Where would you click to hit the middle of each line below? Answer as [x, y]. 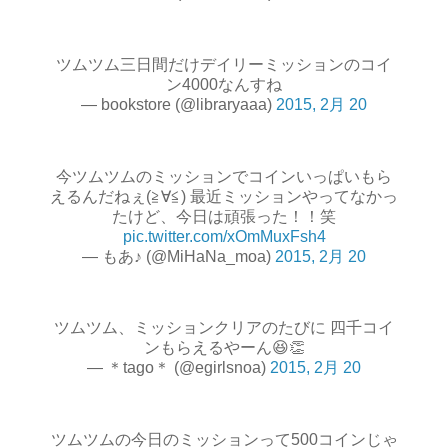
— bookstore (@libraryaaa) [178, 105]
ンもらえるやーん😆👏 [224, 348]
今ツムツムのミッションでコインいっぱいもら [224, 176]
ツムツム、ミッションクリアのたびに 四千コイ [224, 328]
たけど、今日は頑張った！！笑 [224, 216]
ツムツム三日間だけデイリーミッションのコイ [224, 65]
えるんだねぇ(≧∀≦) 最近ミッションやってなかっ [224, 196]
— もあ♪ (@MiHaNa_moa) [178, 256]
